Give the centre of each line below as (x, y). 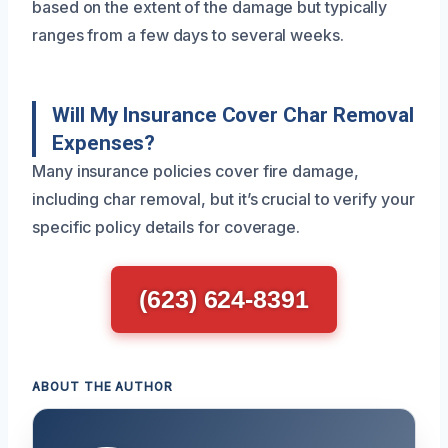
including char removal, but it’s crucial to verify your (223, 199)
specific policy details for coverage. (166, 227)
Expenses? (104, 143)
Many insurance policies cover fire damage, (195, 171)
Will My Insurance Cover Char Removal (233, 115)
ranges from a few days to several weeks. (188, 35)
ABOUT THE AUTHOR (103, 387)
